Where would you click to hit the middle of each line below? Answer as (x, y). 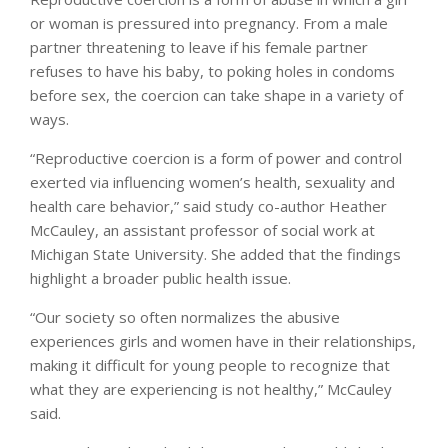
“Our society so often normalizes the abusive (185, 316)
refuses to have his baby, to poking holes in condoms (212, 70)
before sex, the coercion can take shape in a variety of (216, 94)
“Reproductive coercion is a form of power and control (216, 157)
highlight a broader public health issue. (160, 277)
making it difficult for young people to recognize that (210, 364)
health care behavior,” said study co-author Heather (208, 205)
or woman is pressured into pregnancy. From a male (209, 22)
